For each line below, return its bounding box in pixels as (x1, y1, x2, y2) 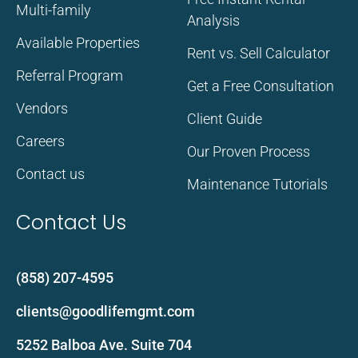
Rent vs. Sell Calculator (187, 45, 330, 62)
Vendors (16, 100, 68, 117)
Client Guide (187, 110, 262, 128)
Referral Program (16, 67, 123, 85)
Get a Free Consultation (187, 78, 334, 95)
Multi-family (16, 2, 91, 19)
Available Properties (16, 34, 140, 52)
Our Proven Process (187, 143, 310, 161)
